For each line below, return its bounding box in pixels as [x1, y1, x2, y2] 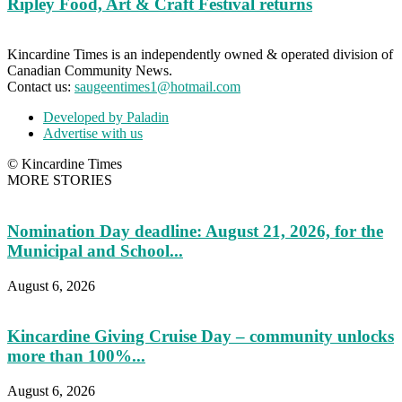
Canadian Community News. [7, 63, 172, 79]
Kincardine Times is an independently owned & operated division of [7, 47, 393, 63]
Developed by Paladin [43, 109, 169, 126]
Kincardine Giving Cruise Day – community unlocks [7, 327, 394, 346]
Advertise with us [43, 126, 143, 142]
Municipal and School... [7, 241, 183, 261]
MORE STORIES [7, 172, 112, 188]
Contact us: [7, 79, 74, 95]
